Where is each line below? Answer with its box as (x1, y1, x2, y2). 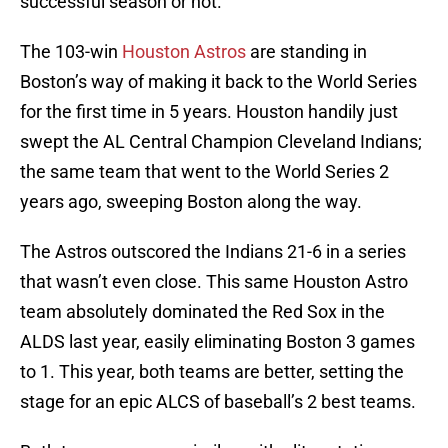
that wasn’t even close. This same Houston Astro (20, 271, 408, 293)
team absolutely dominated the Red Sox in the (20, 301, 385, 323)
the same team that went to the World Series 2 (20, 161, 389, 183)
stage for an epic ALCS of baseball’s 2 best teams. (20, 391, 416, 413)
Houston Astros (122, 41, 246, 63)
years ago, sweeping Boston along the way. (20, 191, 362, 213)
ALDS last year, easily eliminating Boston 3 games (20, 331, 415, 353)
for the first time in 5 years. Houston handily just (20, 101, 398, 123)
